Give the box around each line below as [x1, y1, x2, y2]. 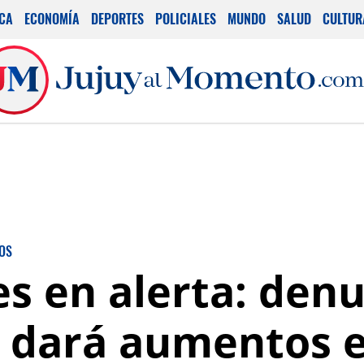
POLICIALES [155, 9, 216, 28]
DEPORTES [91, 9, 144, 28]
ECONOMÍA [24, 9, 80, 28]
